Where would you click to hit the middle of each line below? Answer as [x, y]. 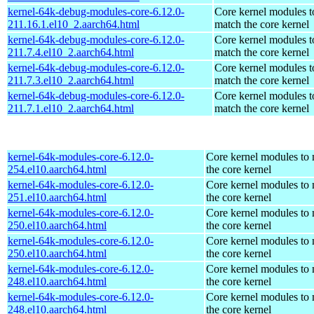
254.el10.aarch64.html [57, 169]
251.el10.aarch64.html [57, 197]
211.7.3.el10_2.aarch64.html [71, 80]
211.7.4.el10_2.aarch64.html [71, 52]
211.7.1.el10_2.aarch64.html [71, 108]
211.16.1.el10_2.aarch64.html [74, 24]
